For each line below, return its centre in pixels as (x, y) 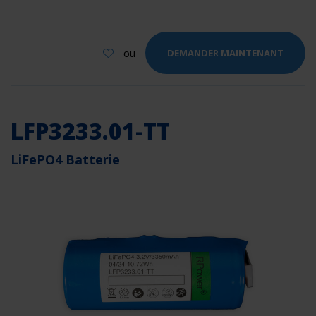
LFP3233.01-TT (90, 131)
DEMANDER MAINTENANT (225, 53)
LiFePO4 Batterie (65, 159)
